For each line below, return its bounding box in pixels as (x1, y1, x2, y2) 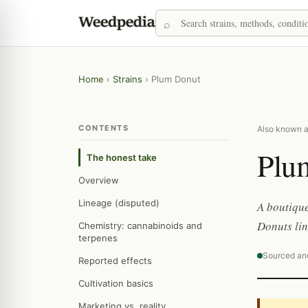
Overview (78, 175, 119, 186)
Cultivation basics (78, 278, 153, 289)
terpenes (78, 232, 118, 243)
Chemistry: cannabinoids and (78, 220, 202, 231)
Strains (113, 74, 142, 85)
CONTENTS (78, 123, 129, 133)
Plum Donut (151, 74, 201, 85)
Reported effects (78, 255, 152, 266)
